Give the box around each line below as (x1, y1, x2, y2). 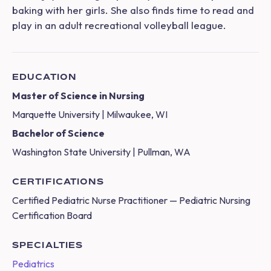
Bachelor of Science (12, 127, 105, 140)
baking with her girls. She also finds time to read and (12, 4, 254, 17)
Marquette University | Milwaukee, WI (12, 108, 168, 121)
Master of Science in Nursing (12, 90, 145, 102)
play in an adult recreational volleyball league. (12, 19, 226, 32)
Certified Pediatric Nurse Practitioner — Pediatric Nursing (12, 194, 250, 207)
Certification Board (12, 209, 92, 222)
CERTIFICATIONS (12, 176, 104, 187)
